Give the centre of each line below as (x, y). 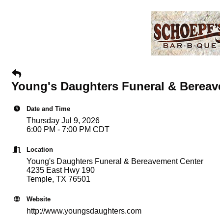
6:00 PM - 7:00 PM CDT (68, 129)
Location (40, 150)
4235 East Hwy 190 (61, 170)
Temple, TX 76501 (58, 179)
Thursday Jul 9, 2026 (63, 121)
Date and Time (48, 109)
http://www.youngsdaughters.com (84, 211)
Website (39, 199)
